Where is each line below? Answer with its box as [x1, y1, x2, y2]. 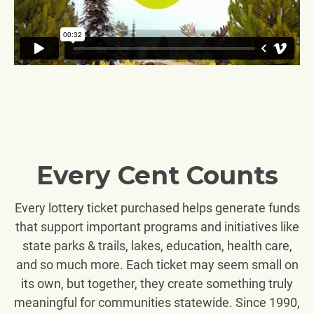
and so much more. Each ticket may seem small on [15, 257, 299, 272]
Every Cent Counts [36, 159, 278, 191]
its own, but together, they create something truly [21, 275, 293, 291]
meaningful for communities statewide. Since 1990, [14, 294, 300, 310]
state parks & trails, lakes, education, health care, [22, 238, 292, 253]
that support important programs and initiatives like [15, 219, 299, 234]
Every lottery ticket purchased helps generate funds [14, 200, 300, 215]
